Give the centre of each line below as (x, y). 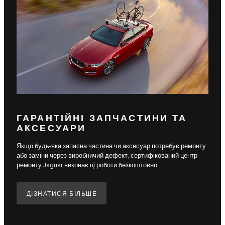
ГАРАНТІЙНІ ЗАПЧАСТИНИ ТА (102, 118)
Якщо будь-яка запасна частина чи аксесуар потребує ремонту (111, 146)
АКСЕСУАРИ (51, 128)
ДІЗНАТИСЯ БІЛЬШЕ (62, 194)
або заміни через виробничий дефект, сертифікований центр (107, 156)
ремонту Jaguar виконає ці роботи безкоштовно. (88, 165)
